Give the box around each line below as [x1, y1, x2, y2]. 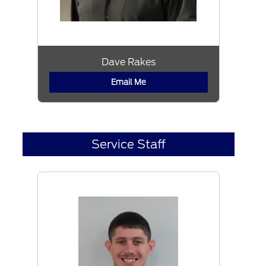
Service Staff [91, 137, 166, 152]
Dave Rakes [101, 56, 156, 68]
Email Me [110, 78, 146, 87]
